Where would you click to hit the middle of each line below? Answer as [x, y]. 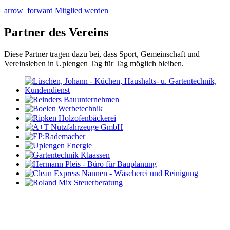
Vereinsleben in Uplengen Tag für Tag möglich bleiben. [94, 64]
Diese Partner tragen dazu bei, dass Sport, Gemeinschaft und [102, 54]
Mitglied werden [82, 11]
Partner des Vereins [56, 33]
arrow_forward [28, 11]
